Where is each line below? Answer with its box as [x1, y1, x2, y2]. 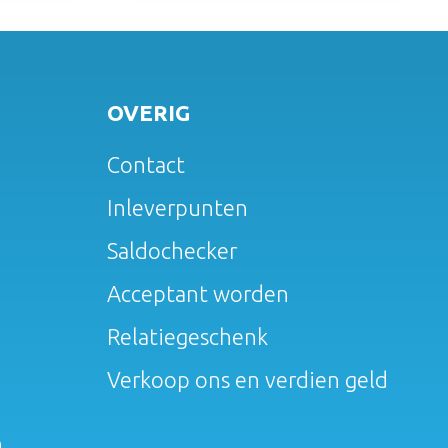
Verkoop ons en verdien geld [106, 366, 388, 392]
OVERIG [106, 99, 190, 125]
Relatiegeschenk [106, 323, 268, 349]
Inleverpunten [106, 194, 248, 220]
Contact [106, 151, 185, 177]
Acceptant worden [106, 280, 289, 306]
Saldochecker [106, 237, 237, 263]
